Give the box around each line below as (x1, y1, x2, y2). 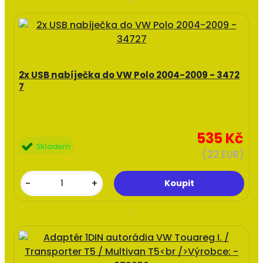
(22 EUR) (201, 147, 244, 162)
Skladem (36, 140, 70, 152)
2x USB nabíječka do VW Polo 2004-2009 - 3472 (19, 69, 240, 82)
